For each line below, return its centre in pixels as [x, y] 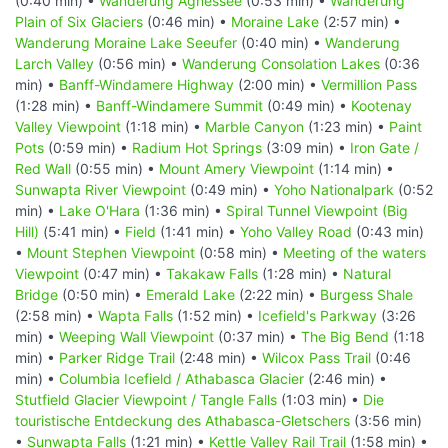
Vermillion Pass [369, 84]
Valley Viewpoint [68, 126]
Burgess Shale [366, 294]
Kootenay [381, 105]
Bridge [36, 294]
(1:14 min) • [354, 168]
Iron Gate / [384, 147]
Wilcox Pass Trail [316, 357]
